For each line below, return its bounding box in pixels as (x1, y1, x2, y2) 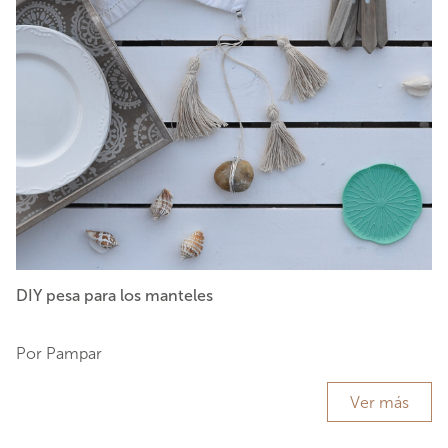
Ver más (350, 393, 409, 413)
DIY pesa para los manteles (16, 286, 213, 306)
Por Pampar (16, 344, 102, 364)
